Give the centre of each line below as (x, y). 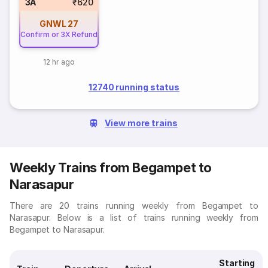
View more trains (141, 123)
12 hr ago (59, 62)
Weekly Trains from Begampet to (111, 167)
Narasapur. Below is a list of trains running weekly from (134, 217)
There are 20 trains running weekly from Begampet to (134, 205)
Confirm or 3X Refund (59, 34)
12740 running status (134, 87)
